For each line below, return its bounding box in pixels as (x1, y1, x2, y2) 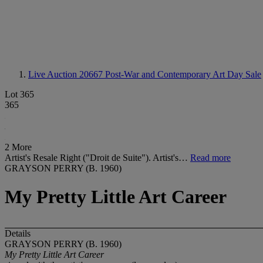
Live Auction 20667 (28, 69, 105, 79)
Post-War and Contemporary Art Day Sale (105, 69, 261, 79)
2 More (5, 142, 32, 152)
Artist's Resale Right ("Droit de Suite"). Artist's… (5, 153, 190, 163)
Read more (190, 153, 231, 163)
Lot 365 (5, 89, 34, 99)
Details (5, 228, 31, 238)
